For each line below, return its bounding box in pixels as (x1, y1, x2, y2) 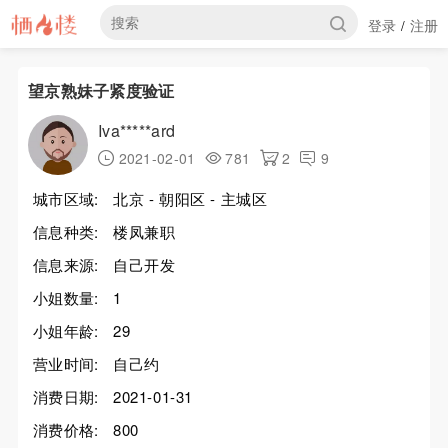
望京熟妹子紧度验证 (27, 79, 175, 102)
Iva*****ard (97, 119, 176, 142)
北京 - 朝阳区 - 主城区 (112, 188, 268, 209)
